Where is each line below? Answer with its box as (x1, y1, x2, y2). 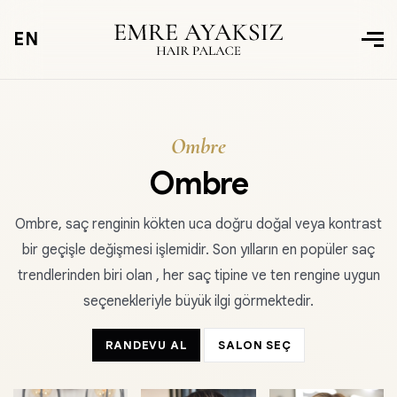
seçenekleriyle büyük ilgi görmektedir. (83, 292, 314, 310)
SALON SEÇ (218, 338, 292, 353)
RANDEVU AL (105, 338, 188, 353)
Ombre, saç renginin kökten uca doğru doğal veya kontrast (15, 215, 382, 233)
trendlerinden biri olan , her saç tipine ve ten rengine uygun (17, 267, 380, 284)
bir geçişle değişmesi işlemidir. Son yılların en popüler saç (22, 241, 375, 259)
